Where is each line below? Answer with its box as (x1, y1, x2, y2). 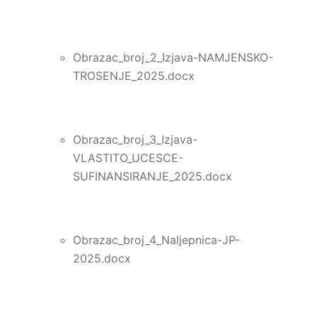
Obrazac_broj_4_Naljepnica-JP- (72, 232, 240, 247)
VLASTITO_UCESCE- (72, 150, 183, 165)
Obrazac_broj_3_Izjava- (72, 132, 197, 146)
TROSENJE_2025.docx (72, 68, 195, 83)
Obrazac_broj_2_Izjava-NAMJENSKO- (72, 50, 273, 64)
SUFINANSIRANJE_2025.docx (72, 168, 232, 183)
